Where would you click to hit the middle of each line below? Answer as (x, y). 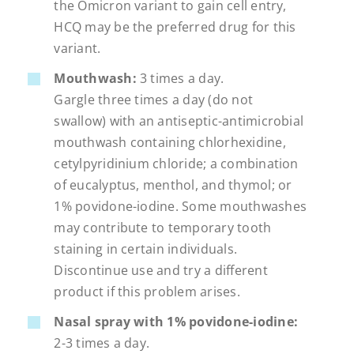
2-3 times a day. (102, 343)
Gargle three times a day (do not (154, 100)
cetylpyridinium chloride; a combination (176, 164)
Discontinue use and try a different (161, 271)
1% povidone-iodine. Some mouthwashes (180, 207)
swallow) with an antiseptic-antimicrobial (179, 121)
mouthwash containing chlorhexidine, (170, 143)
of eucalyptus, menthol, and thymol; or (173, 185)
